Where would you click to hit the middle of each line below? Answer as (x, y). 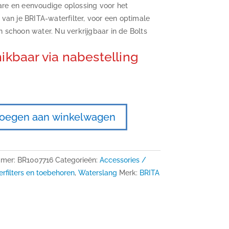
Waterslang (98, 173)
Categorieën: (78, 160)
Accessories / (123, 160)
